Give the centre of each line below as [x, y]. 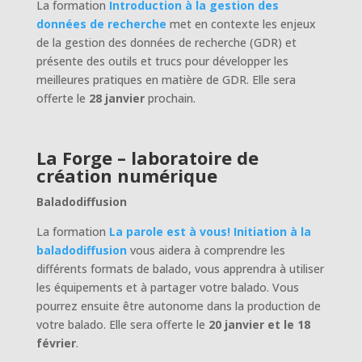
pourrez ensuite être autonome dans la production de [178, 305]
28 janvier [116, 98]
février [56, 343]
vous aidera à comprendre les [206, 250]
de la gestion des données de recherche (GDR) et [166, 42]
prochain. [171, 98]
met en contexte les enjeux [241, 23]
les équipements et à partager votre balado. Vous [167, 287]
